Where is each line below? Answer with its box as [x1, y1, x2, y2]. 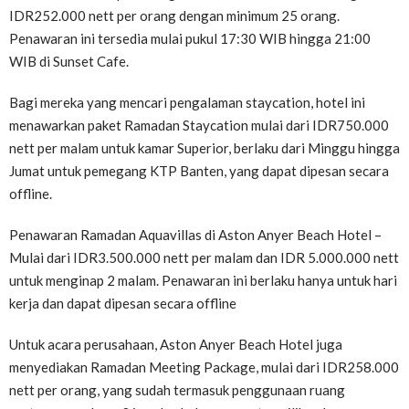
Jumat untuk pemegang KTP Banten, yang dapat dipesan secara [9, 163, 389, 179]
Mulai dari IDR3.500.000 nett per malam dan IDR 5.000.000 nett [9, 249, 399, 266]
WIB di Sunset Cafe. [9, 53, 129, 69]
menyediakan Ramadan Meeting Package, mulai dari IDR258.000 [9, 359, 399, 375]
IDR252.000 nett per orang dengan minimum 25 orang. [9, 7, 340, 24]
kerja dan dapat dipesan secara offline [9, 295, 236, 311]
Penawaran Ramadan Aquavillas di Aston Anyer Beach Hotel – [9, 226, 382, 243]
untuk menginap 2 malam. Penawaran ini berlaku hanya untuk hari [9, 272, 397, 288]
